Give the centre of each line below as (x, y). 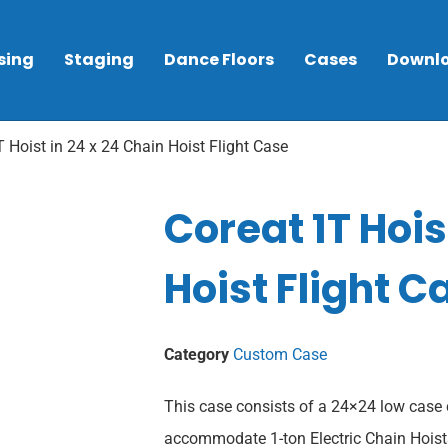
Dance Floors (219, 59)
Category (196, 354)
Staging (99, 59)
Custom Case (280, 354)
